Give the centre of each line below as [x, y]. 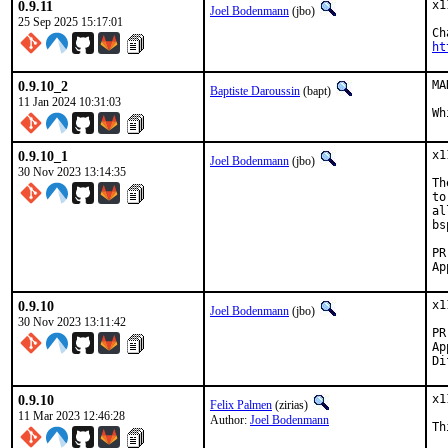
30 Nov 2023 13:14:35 [72, 172]
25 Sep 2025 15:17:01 [70, 22]
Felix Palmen [241, 405]
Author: [230, 420]
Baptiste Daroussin [255, 91]
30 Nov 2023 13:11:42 [72, 322]
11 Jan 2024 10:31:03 [69, 102]
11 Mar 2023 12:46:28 [71, 416]
